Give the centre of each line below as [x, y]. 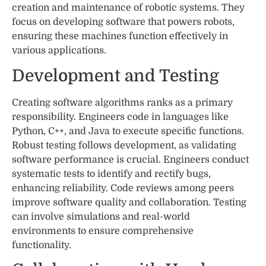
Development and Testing [115, 76]
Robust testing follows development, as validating [124, 145]
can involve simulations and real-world [101, 216]
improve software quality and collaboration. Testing [129, 202]
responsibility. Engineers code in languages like [120, 117]
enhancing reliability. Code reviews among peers [123, 188]
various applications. [59, 51]
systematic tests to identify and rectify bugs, [111, 174]
